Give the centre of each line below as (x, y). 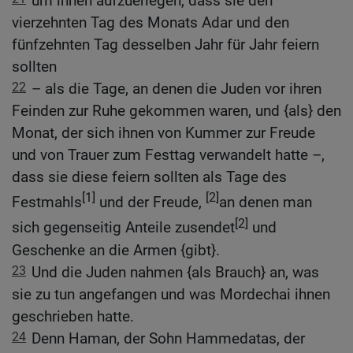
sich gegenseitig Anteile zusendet (123, 228)
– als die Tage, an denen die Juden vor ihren (176, 89)
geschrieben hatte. (73, 316)
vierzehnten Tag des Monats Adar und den (150, 23)
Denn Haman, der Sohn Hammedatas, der (168, 338)
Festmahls (47, 203)
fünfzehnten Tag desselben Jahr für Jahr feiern (165, 45)
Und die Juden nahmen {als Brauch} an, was (175, 272)
